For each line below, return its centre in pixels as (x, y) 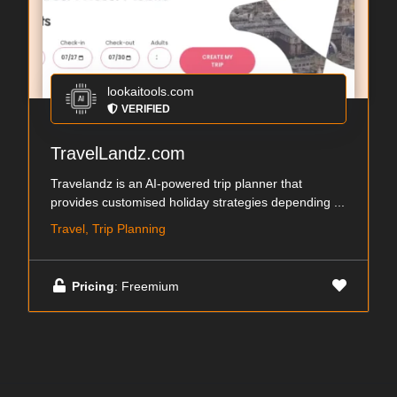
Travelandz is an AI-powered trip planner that (176, 183)
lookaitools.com (151, 91)
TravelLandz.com (118, 153)
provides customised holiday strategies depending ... (198, 202)
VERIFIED (146, 109)
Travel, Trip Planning (108, 229)
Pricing (93, 286)
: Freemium (147, 286)
